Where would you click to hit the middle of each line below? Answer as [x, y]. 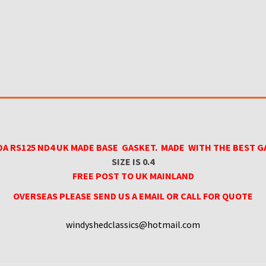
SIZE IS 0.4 [133, 162]
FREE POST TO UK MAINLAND [133, 176]
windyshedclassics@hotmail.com [133, 225]
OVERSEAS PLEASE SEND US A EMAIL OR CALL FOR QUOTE [133, 196]
